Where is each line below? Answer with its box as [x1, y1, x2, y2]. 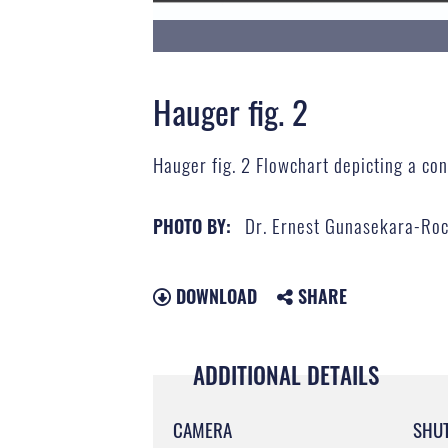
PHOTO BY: [152, 212, 231, 239]
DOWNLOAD [170, 282, 257, 309]
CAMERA [172, 414, 232, 443]
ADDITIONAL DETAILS [192, 357, 379, 392]
